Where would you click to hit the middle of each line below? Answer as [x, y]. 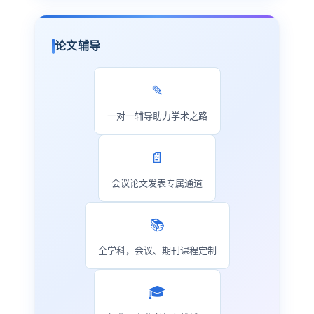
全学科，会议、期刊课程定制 [157, 250]
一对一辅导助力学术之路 [157, 116]
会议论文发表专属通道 [157, 183]
